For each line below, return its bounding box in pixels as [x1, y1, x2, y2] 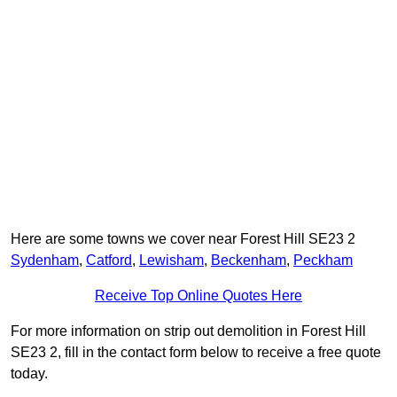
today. [11, 366, 48, 382]
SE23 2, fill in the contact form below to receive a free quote [11, 345, 381, 361]
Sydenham [11, 253, 79, 269]
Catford [86, 253, 132, 269]
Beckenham [211, 253, 286, 269]
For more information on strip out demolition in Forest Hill [11, 323, 366, 339]
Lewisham [139, 253, 204, 269]
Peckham [293, 253, 353, 269]
